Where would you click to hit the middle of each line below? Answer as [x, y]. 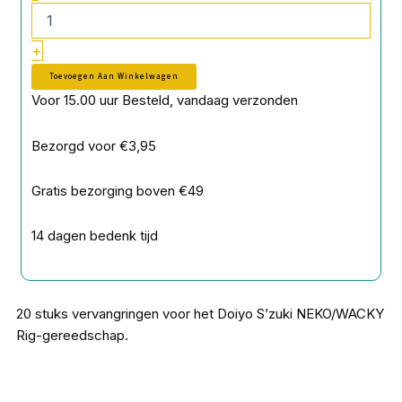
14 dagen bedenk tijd [95, 236]
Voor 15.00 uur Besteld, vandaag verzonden [165, 100]
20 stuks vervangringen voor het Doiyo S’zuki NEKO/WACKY [201, 314]
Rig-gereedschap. [73, 336]
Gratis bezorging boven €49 [118, 190]
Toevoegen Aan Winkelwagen [114, 77]
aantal [58, 88]
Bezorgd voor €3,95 [94, 145]
